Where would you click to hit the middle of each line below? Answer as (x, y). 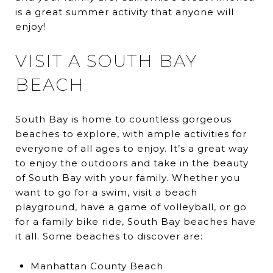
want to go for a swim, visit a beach (106, 192)
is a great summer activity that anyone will (125, 12)
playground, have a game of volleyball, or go (131, 207)
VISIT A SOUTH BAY (106, 61)
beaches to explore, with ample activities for (131, 133)
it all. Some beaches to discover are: (109, 236)
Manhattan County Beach (97, 266)
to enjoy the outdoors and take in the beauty (132, 163)
